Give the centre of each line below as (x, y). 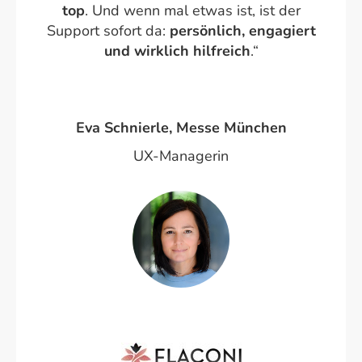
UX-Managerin (181, 156)
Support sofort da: (108, 31)
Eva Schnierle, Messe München (181, 128)
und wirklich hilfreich (177, 51)
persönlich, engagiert (242, 31)
